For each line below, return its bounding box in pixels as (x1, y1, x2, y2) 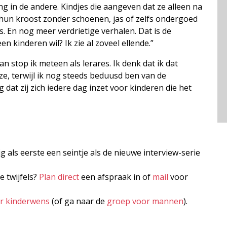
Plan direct (39, 171, 79, 182)
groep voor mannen (107, 195, 183, 207)
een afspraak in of (79, 171, 153, 182)
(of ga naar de (50, 195, 107, 207)
